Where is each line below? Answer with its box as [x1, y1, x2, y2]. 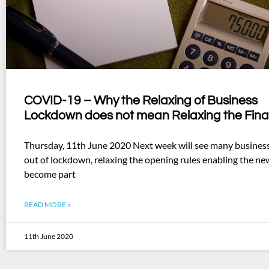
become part [24, 168, 76, 180]
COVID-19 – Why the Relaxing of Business [24, 94, 258, 107]
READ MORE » [24, 200, 71, 210]
